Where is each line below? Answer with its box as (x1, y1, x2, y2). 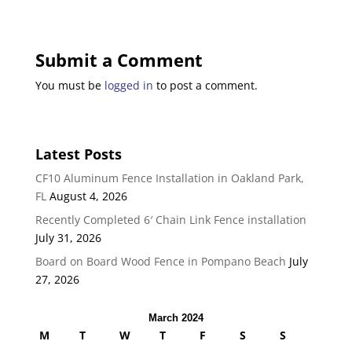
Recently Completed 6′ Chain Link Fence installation (35, 211, 306, 227)
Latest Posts (35, 144, 122, 163)
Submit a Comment (35, 47, 203, 71)
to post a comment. (152, 77, 258, 93)
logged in (104, 77, 153, 93)
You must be (35, 77, 104, 93)
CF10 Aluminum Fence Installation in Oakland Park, (35, 170, 304, 185)
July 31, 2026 (35, 229, 101, 245)
